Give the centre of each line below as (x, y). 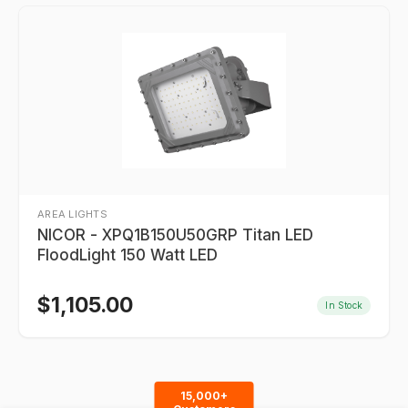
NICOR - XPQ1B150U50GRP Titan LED (175, 235)
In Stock (344, 305)
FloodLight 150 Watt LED (127, 255)
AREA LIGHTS (73, 214)
